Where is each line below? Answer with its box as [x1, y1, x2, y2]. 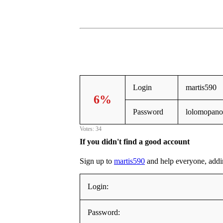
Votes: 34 [80, 125, 102, 132]
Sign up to [80, 157, 114, 166]
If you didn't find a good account [80, 137, 190, 146]
